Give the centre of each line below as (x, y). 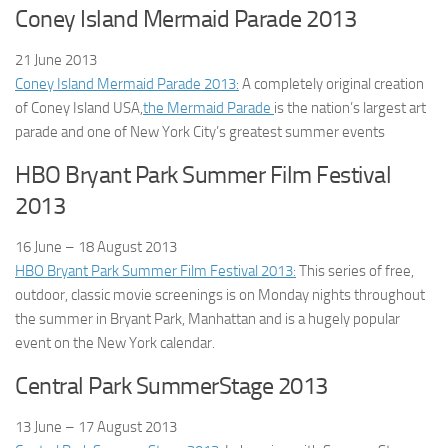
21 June (38, 60)
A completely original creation (331, 84)
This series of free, (355, 271)
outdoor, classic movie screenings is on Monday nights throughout (220, 295)
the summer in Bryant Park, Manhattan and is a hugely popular (207, 319)
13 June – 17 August (78, 427)
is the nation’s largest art (350, 108)
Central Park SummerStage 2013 (171, 385)
